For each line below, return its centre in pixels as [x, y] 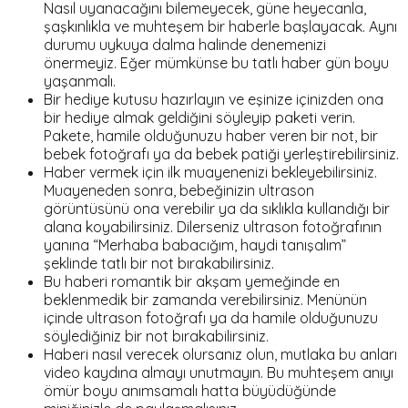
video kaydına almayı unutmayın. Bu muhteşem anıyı [219, 373]
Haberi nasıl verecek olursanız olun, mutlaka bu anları [220, 355]
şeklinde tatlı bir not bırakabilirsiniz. [159, 264]
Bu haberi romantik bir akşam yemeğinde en [192, 282]
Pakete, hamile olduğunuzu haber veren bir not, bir [211, 136]
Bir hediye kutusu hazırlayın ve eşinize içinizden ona [214, 100]
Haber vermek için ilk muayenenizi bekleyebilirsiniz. [210, 173]
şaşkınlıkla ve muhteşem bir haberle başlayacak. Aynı [220, 27]
